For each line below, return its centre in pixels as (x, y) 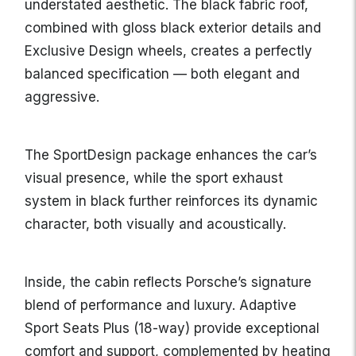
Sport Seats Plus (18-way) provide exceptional (172, 329)
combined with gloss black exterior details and (173, 28)
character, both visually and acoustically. (155, 224)
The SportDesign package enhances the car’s (171, 155)
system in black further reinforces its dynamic (171, 201)
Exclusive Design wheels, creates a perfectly (168, 51)
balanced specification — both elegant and (162, 74)
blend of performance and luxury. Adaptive (161, 306)
